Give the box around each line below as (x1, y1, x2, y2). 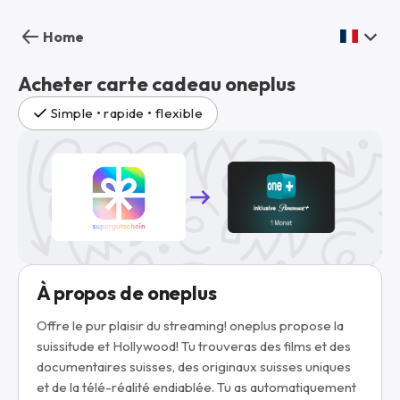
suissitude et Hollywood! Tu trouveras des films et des (37, 337, 351, 354)
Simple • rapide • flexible (51, 104, 203, 121)
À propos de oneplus (37, 280, 217, 305)
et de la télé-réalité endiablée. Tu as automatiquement (37, 379, 356, 396)
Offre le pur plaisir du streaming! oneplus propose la (37, 317, 344, 334)
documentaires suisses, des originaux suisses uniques (37, 358, 351, 375)
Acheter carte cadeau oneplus (18, 71, 296, 96)
